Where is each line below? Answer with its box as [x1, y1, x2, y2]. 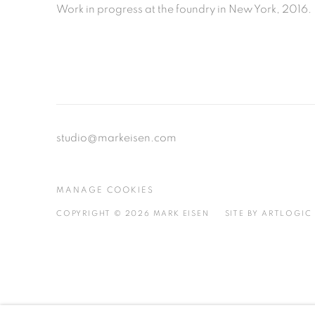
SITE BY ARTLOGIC [224, 210, 312, 217]
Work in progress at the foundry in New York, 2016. [56, 4, 314, 15]
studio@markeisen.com [56, 132, 176, 143]
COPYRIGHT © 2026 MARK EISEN [56, 210, 210, 217]
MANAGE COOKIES [56, 186, 154, 194]
